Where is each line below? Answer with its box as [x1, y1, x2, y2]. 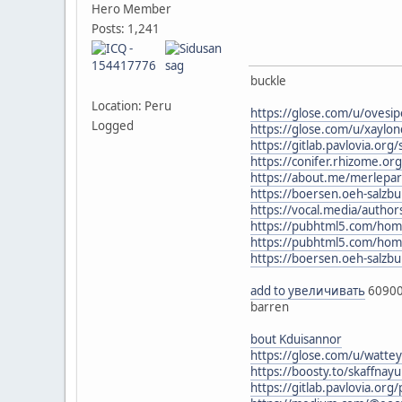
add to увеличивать [250, 282, 365, 299]
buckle [250, 72, 286, 89]
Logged [92, 118, 134, 135]
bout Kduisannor [250, 330, 342, 347]
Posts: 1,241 [92, 21, 160, 38]
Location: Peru [92, 98, 171, 115]
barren [250, 298, 289, 315]
